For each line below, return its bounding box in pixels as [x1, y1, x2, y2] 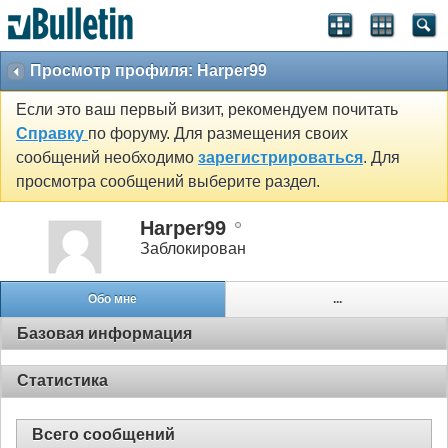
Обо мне [88, 292, 138, 307]
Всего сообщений [32, 426, 175, 444]
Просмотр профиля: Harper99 [30, 62, 267, 79]
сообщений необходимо [16, 149, 198, 167]
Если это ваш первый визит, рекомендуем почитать [16, 101, 398, 119]
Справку [16, 125, 88, 143]
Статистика [17, 372, 108, 390]
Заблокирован [140, 239, 246, 257]
